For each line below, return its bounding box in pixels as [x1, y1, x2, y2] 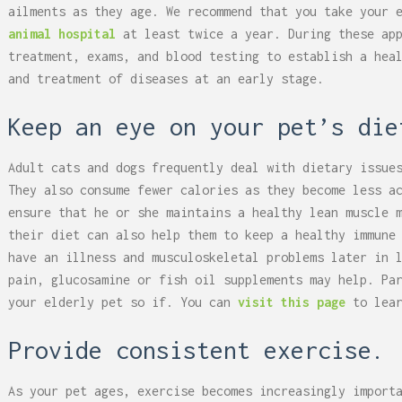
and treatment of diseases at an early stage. [8, 71, 324, 86]
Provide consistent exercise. [8, 336, 385, 364]
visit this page [238, 294, 345, 310]
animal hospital [8, 26, 116, 41]
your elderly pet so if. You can [8, 294, 238, 310]
